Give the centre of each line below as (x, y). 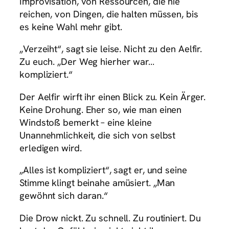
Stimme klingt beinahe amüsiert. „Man (97, 183)
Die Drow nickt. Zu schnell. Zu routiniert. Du (110, 218)
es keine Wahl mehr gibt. (71, 27)
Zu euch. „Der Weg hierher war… (87, 62)
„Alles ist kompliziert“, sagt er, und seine (103, 170)
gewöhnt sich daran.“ (64, 196)
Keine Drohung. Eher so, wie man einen (101, 109)
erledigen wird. (51, 148)
